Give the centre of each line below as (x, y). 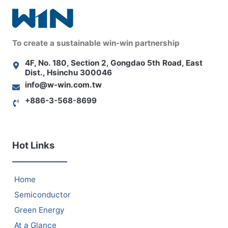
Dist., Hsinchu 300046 (68, 72)
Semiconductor (42, 194)
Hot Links (33, 145)
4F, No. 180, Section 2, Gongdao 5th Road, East (114, 63)
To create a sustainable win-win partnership (96, 43)
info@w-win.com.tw (63, 84)
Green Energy (39, 210)
